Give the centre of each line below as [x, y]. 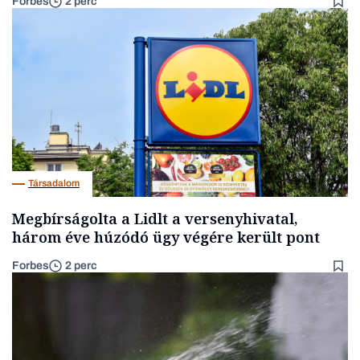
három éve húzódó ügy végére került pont [166, 237]
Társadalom [54, 184]
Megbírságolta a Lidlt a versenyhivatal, [155, 218]
